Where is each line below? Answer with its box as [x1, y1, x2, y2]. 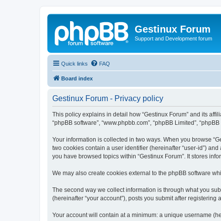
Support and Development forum [135, 36, 212, 41]
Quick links [61, 60, 88, 67]
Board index [61, 75, 93, 81]
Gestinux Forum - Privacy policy [52, 94, 163, 103]
